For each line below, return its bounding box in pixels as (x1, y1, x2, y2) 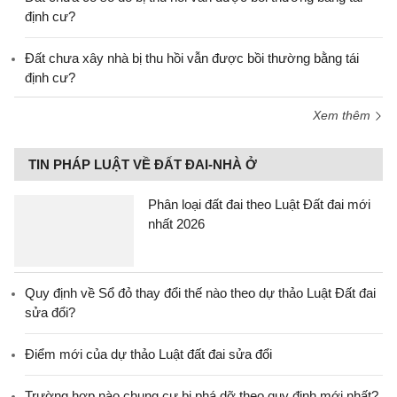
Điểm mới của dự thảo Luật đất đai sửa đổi (25, 346, 272, 362)
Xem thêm (313, 108, 374, 122)
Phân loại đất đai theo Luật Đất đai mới (148, 197, 370, 212)
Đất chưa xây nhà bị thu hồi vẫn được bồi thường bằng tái (25, 51, 359, 66)
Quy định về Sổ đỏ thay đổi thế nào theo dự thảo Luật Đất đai (25, 285, 376, 300)
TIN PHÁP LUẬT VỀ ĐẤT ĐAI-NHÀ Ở (28, 157, 257, 172)
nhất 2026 (148, 216, 205, 231)
